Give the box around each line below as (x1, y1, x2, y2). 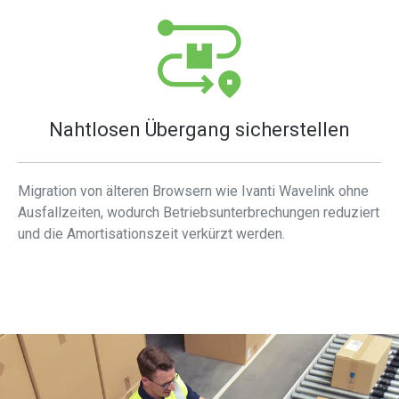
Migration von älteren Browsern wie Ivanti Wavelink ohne (18, 182, 369, 199)
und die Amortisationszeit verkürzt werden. (18, 224, 285, 242)
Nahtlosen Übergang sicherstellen (49, 118, 350, 141)
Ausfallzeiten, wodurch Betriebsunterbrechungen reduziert (18, 203, 379, 221)
